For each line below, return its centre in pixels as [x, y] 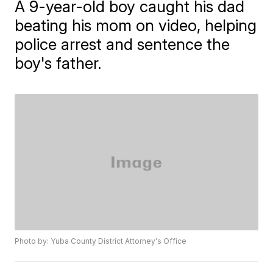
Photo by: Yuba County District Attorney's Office [101, 241]
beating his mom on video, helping [136, 25]
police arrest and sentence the [122, 44]
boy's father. [58, 63]
